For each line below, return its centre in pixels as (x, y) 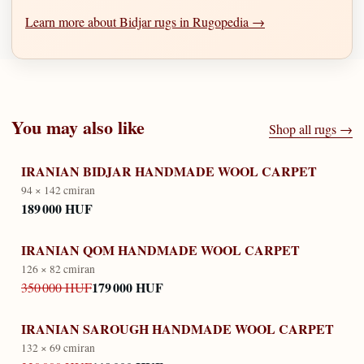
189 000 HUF (57, 209)
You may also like (78, 128)
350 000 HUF (56, 288)
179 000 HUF (128, 288)
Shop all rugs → (311, 129)
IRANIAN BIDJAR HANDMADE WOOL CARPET (169, 171)
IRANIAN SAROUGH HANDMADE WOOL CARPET (178, 328)
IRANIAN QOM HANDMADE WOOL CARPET (160, 249)
